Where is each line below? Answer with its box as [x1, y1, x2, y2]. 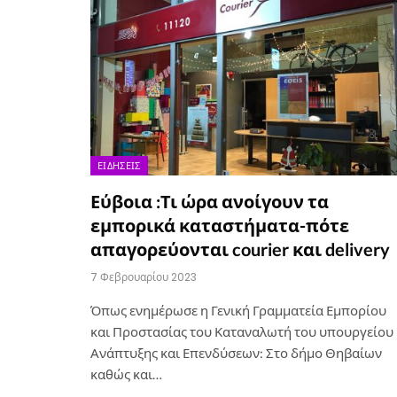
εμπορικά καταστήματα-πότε [90, 214, 349, 236]
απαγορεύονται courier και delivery [90, 237, 390, 260]
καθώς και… [90, 365, 162, 382]
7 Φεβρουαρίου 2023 [90, 269, 197, 284]
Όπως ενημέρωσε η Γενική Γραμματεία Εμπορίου [90, 301, 386, 318]
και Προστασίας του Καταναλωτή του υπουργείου [90, 323, 393, 339]
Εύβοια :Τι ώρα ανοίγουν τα [90, 190, 329, 212]
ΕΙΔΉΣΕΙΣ [97, 158, 141, 173]
